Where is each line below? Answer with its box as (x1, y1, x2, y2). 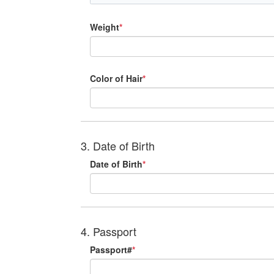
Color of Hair (90, 72, 143, 84)
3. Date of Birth (81, 138, 155, 154)
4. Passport (81, 223, 136, 239)
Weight (90, 21, 119, 33)
